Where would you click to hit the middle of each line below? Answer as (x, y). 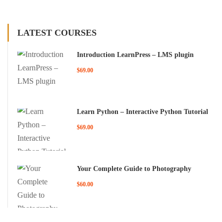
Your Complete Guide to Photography (134, 169)
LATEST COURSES (57, 33)
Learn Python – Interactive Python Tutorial (142, 112)
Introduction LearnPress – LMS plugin (135, 55)
